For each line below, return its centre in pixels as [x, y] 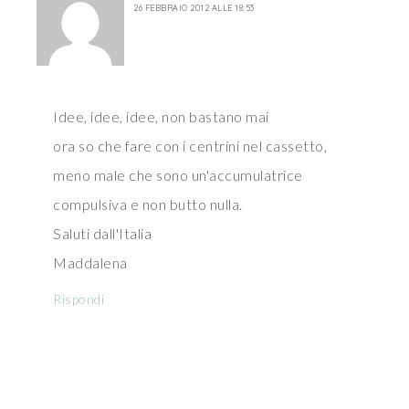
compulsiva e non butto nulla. [148, 204]
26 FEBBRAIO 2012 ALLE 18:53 [194, 8]
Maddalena [90, 262]
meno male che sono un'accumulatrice [178, 175]
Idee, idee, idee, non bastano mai [161, 116]
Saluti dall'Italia [102, 233]
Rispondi [79, 299]
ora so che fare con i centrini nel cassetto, [190, 146]
